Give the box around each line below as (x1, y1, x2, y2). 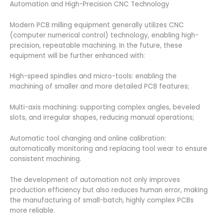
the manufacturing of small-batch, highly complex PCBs (10, 196, 194, 205)
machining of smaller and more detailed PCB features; (10, 82, 189, 91)
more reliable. (10, 206, 55, 215)
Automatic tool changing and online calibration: (10, 134, 166, 144)
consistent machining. (10, 154, 81, 164)
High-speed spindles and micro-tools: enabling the (10, 72, 177, 81)
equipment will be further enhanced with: (10, 51, 145, 60)
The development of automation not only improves (10, 175, 180, 184)
